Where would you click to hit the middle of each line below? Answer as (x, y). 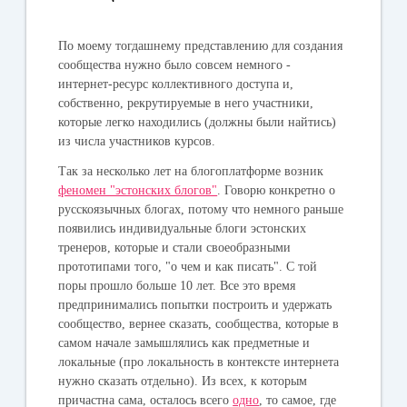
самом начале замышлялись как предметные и (184, 342)
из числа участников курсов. (137, 141)
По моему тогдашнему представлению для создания (201, 45)
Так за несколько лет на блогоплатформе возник (191, 171)
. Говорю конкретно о (277, 190)
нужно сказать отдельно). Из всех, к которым (183, 381)
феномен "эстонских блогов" (138, 190)
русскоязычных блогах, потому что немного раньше (201, 209)
